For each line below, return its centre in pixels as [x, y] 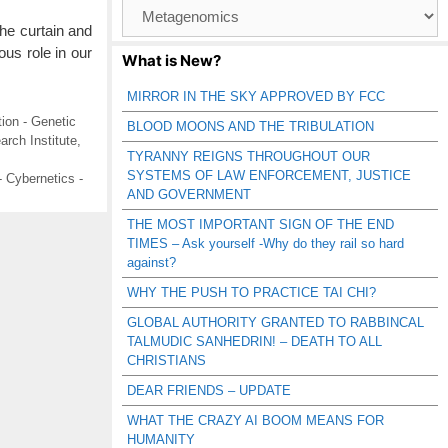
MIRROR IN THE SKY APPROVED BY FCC [256, 96]
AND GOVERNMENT [189, 194]
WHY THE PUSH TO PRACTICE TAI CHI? [251, 292]
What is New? [171, 60]
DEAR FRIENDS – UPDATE [209, 390]
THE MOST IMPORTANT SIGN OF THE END [260, 224]
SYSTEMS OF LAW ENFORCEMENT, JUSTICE [269, 175]
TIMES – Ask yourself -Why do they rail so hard [265, 243]
